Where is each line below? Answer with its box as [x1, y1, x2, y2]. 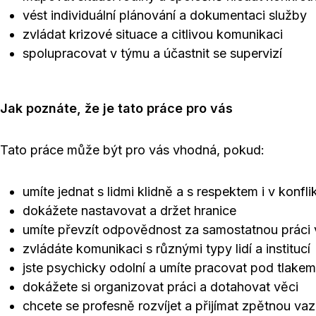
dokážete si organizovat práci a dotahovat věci [23, 279, 298, 294]
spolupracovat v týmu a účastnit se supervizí [23, 46, 282, 61]
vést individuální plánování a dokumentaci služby [23, 8, 307, 23]
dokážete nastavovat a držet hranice [23, 203, 236, 218]
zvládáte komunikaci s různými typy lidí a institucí [23, 241, 310, 256]
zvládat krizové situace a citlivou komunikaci [23, 27, 283, 42]
